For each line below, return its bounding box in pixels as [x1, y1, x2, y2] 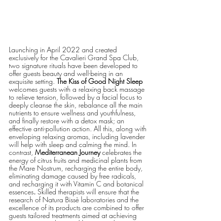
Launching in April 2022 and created [9, 44, 119, 54]
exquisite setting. [9, 76, 57, 86]
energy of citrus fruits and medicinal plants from [9, 155, 144, 165]
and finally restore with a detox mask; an [9, 115, 126, 125]
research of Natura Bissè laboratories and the [9, 194, 141, 204]
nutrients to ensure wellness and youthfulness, [9, 108, 138, 117]
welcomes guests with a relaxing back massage [9, 84, 147, 94]
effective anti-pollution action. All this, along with [9, 123, 148, 133]
